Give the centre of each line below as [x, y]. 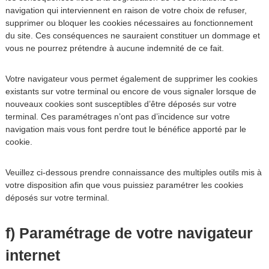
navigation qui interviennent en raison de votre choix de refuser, [126, 10]
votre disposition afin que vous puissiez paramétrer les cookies [124, 185]
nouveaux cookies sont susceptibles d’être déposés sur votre [121, 104]
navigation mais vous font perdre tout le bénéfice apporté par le [125, 129]
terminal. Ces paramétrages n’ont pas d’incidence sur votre [117, 116]
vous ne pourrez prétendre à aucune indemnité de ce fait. [114, 48]
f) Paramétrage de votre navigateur [129, 233]
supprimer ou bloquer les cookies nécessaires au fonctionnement [129, 23]
